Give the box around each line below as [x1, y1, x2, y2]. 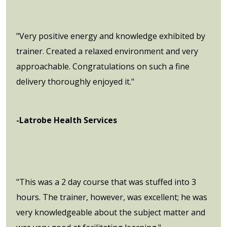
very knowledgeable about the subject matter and [16, 206, 205, 218]
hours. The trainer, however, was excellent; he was [16, 191, 207, 203]
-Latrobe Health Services [16, 114, 117, 126]
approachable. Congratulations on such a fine [16, 60, 190, 72]
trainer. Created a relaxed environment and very [16, 45, 198, 57]
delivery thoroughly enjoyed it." [16, 75, 134, 87]
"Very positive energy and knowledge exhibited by [16, 30, 205, 42]
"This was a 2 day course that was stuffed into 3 [16, 176, 196, 187]
